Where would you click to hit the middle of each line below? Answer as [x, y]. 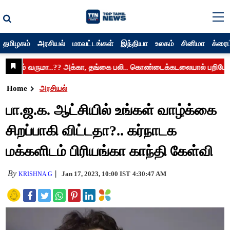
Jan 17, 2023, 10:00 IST [96, 174]
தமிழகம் [17, 43]
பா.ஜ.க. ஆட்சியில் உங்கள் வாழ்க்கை [111, 110]
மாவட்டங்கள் [93, 43]
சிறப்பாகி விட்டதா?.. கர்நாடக [91, 131]
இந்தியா [135, 43]
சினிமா [193, 43]
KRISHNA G [36, 174]
